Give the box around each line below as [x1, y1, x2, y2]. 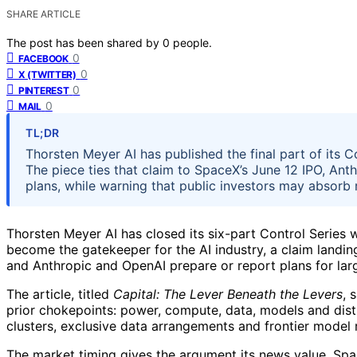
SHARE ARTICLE [6, 7, 80, 20]
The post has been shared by [6, 35, 163, 49]
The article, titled [6, 285, 113, 302]
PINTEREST [18, 84, 69, 96]
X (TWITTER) [18, 68, 76, 80]
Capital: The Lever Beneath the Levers [113, 285, 343, 302]
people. [173, 35, 212, 49]
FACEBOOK [18, 52, 69, 65]
